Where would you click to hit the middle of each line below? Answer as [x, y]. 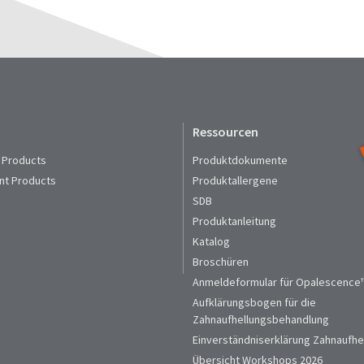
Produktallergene [236, 180]
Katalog [212, 241]
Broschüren [221, 262]
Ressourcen [226, 132]
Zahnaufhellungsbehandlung [261, 319]
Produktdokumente [240, 160]
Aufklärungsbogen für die [255, 302]
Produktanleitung [235, 221]
